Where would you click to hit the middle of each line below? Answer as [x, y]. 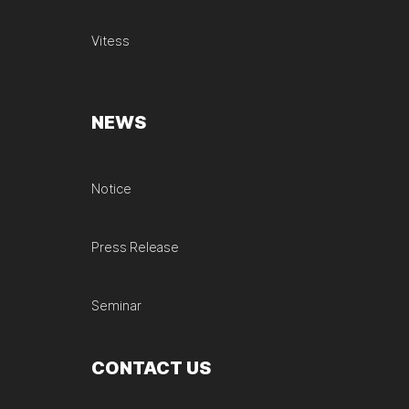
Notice [111, 189]
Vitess [110, 41]
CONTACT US [151, 368]
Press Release [135, 247]
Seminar [116, 306]
